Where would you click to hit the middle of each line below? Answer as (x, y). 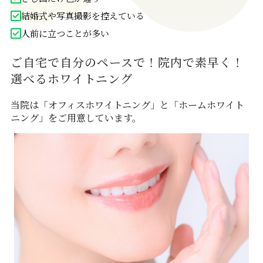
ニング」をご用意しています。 (76, 118)
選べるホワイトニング (71, 78)
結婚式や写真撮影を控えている (82, 16)
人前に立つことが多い (65, 33)
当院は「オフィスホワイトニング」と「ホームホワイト (127, 105)
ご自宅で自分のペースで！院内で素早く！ (127, 62)
